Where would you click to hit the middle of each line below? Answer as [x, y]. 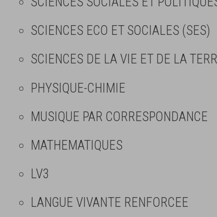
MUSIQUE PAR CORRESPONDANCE [119, 116]
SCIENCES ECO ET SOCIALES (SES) [120, 31]
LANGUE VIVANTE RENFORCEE [109, 203]
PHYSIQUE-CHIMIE [78, 88]
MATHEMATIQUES [77, 145]
